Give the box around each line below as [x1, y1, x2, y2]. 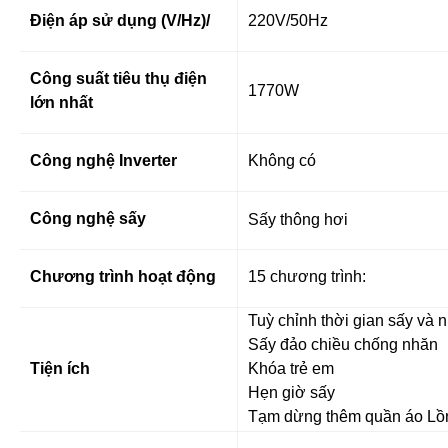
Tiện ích [30, 359, 90, 377]
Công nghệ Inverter [30, 151, 177, 169]
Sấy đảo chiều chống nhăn [248, 335, 438, 353]
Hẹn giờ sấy [248, 383, 335, 401]
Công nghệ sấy [30, 209, 146, 227]
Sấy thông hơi [248, 210, 348, 228]
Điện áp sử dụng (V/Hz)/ [30, 11, 210, 29]
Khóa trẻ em [248, 359, 334, 377]
